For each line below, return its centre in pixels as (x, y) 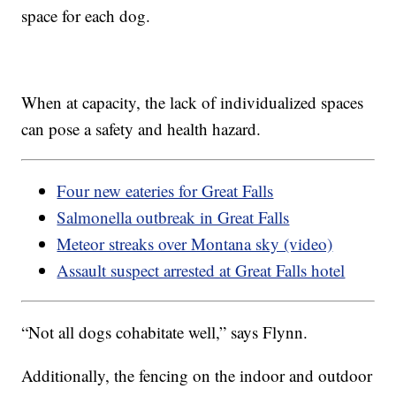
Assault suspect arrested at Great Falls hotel (201, 270)
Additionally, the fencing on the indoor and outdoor (197, 375)
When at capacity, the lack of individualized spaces (193, 102)
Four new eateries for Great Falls (165, 190)
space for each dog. (86, 15)
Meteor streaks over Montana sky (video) (195, 243)
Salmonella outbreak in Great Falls (173, 217)
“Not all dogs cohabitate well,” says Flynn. (165, 331)
